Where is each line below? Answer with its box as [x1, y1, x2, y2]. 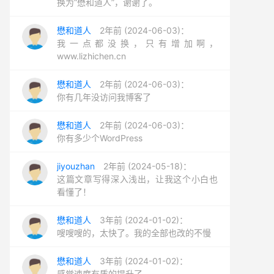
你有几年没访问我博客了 [57, 92, 151, 102]
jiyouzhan [57, 161, 95, 171]
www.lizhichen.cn [57, 51, 126, 61]
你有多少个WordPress [57, 133, 143, 143]
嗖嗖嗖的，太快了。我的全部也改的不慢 [57, 228, 211, 238]
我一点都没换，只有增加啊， [57, 38, 218, 48]
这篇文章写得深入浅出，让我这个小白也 [57, 174, 218, 184]
